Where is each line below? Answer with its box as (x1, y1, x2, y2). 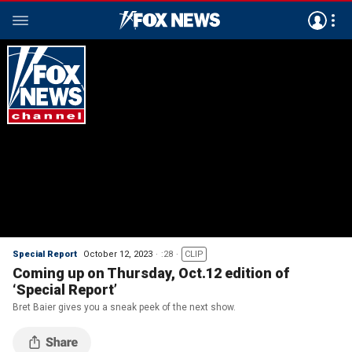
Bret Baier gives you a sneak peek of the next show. (13, 302, 236, 313)
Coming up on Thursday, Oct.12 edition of (13, 265, 289, 281)
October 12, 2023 (83, 249, 152, 259)
